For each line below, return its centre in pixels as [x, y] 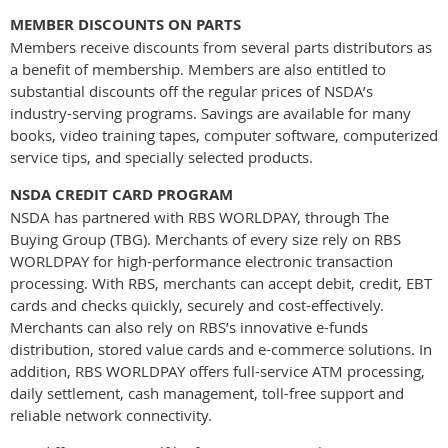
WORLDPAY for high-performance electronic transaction [201, 260]
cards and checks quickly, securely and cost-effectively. [197, 304]
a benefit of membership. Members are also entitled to [198, 68]
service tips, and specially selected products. [161, 156]
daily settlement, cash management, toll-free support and [207, 392]
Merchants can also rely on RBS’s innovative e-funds [189, 326]
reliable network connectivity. [111, 414]
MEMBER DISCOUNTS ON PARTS [125, 24]
